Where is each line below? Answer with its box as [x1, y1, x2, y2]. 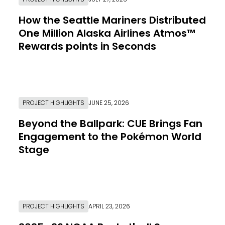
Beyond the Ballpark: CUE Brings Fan [19, 116, 202, 131]
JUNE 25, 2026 [88, 98, 129, 107]
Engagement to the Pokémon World [19, 129, 201, 144]
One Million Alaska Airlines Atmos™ [19, 26, 195, 40]
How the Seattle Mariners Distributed [19, 13, 206, 27]
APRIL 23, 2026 [88, 202, 130, 210]
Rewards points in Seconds [19, 39, 156, 53]
